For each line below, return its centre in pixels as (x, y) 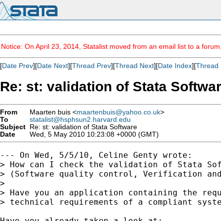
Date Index (175, 66)
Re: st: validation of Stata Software (81, 127)
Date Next (53, 66)
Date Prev (18, 66)
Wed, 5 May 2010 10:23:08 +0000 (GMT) (92, 134)
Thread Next (134, 66)
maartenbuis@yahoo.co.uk (118, 112)
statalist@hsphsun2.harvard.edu (80, 119)
